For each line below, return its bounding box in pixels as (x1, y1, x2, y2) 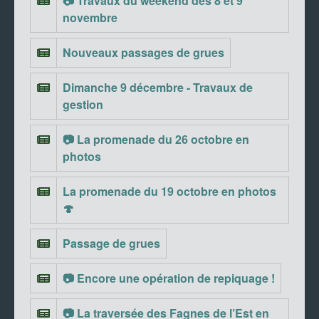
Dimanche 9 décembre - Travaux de (63, 79, 253, 96)
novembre (63, 9, 117, 26)
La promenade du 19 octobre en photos (63, 183, 276, 200)
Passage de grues (63, 235, 160, 252)
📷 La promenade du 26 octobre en (63, 131, 249, 148)
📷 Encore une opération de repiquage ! (63, 270, 275, 287)
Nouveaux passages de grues (63, 44, 224, 61)
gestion (63, 96, 103, 113)
